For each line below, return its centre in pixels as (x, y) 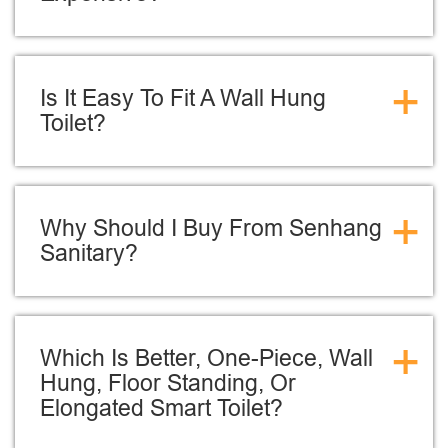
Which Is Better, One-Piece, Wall (206, 358)
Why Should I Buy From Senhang (211, 228)
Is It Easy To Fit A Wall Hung (183, 98)
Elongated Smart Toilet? (161, 408)
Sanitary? (89, 253)
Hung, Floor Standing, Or (168, 383)
